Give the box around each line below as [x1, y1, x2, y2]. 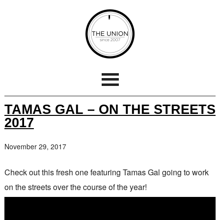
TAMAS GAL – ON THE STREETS [4, 102, 216, 117]
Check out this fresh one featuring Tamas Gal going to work [4, 166, 209, 178]
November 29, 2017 [4, 141, 66, 151]
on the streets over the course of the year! [4, 181, 147, 192]
